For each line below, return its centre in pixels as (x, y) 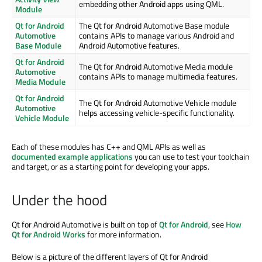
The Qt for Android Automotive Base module (154, 26)
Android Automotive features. (129, 46)
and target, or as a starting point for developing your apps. (111, 167)
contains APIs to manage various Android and (156, 36)
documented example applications (72, 157)
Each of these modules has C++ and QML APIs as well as (109, 147)
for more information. (123, 235)
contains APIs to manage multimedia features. (158, 77)
